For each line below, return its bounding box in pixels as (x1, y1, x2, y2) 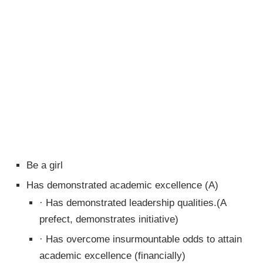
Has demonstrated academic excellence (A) (26, 180, 218, 191)
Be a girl (26, 160, 63, 171)
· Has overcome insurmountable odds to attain (39, 234, 242, 245)
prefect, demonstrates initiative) (39, 214, 178, 225)
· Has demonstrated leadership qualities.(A (39, 197, 226, 208)
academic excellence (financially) (39, 250, 186, 261)
